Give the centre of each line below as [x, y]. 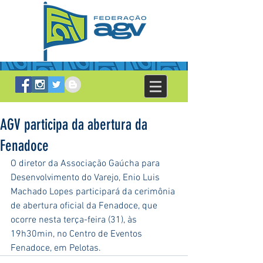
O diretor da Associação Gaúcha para [86, 164]
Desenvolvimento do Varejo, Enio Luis [86, 178]
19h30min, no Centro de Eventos [77, 234]
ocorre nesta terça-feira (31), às [75, 220]
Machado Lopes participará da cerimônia [94, 192]
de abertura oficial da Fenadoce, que [85, 206]
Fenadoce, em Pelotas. [56, 248]
